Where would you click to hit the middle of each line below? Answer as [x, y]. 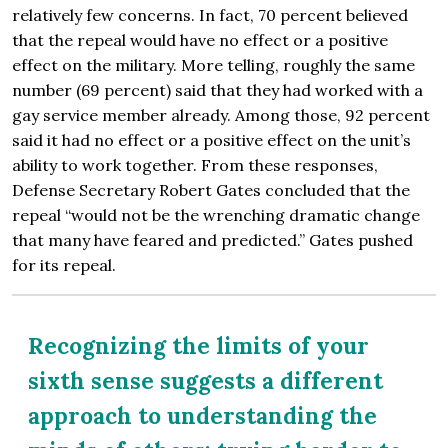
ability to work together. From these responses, [195, 165]
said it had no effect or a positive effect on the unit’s [211, 140]
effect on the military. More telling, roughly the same [213, 65]
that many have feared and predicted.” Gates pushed [212, 240]
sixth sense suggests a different [205, 381]
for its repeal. [64, 265]
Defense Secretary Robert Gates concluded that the [211, 190]
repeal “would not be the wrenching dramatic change [216, 215]
